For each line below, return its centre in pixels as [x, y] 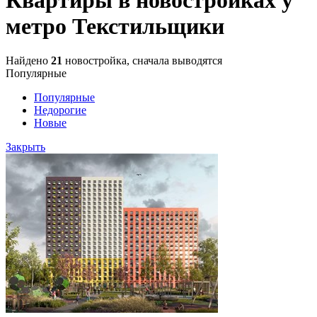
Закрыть [25, 147]
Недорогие [60, 110]
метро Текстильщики [115, 26]
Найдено [28, 61]
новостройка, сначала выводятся [142, 61]
